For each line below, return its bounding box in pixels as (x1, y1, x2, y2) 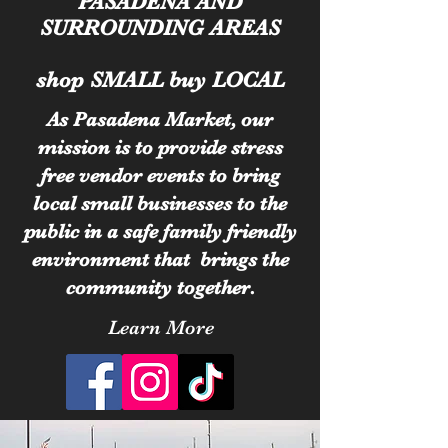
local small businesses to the (33, 192, 287, 215)
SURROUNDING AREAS (40, 15, 280, 40)
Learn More (108, 316, 214, 339)
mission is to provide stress (37, 136, 283, 159)
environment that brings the (31, 248, 289, 271)
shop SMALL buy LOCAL (36, 67, 284, 92)
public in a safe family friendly (23, 220, 297, 243)
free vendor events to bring (40, 164, 280, 187)
